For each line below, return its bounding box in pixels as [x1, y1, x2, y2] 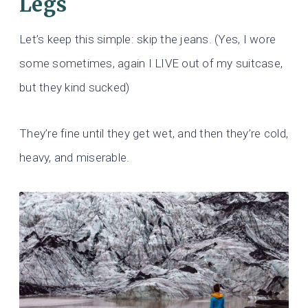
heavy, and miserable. [19, 151, 130, 165]
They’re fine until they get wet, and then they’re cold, [19, 126, 289, 141]
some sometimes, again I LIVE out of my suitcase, [19, 56, 283, 71]
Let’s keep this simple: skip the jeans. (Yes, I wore [19, 32, 276, 47]
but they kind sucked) [19, 80, 130, 95]
